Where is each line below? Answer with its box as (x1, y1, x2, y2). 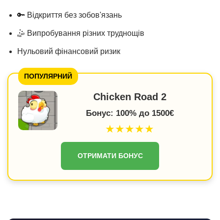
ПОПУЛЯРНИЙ (24, 72, 72, 80)
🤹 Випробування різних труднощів (17, 28, 144, 37)
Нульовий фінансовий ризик (17, 47, 120, 55)
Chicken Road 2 (93, 91, 166, 102)
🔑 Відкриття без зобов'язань (17, 10, 122, 19)
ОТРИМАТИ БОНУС (77, 151, 143, 160)
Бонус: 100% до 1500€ (85, 108, 174, 118)
